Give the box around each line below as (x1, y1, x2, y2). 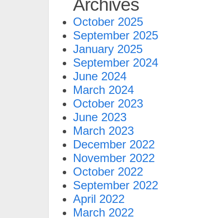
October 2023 (73, 97, 143, 110)
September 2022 (73, 179, 158, 192)
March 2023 (73, 124, 134, 137)
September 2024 (73, 56, 158, 69)
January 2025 (73, 42, 143, 55)
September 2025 (73, 29, 158, 42)
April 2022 (73, 192, 125, 205)
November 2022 (73, 151, 155, 164)
